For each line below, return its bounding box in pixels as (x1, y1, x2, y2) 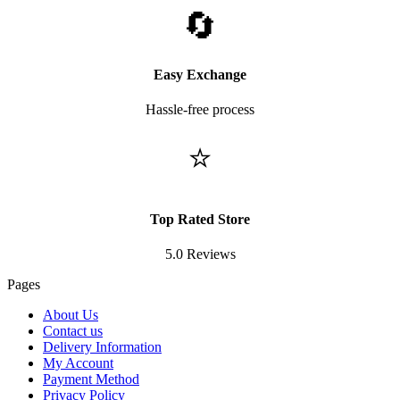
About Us (43, 307, 98, 323)
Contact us (43, 323, 103, 339)
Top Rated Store (150, 212, 250, 228)
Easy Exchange (154, 66, 246, 82)
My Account (43, 355, 113, 371)
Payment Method (43, 371, 139, 387)
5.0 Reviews (164, 246, 236, 262)
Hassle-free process (146, 101, 254, 117)
